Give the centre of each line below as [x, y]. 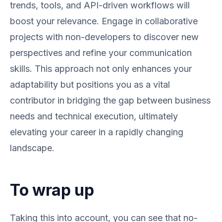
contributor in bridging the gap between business [110, 100]
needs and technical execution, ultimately [94, 116]
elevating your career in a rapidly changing [97, 132]
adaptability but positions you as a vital [90, 84]
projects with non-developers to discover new [104, 37]
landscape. [32, 148]
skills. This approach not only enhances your [101, 69]
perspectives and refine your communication [101, 53]
